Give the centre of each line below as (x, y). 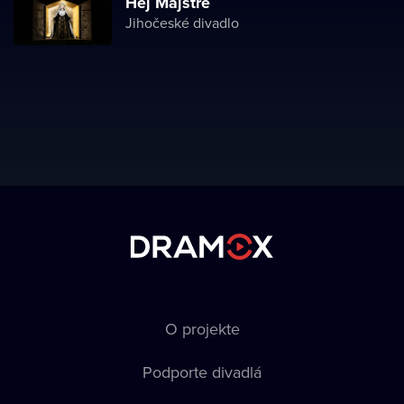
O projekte (202, 329)
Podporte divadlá (202, 372)
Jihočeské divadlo (182, 23)
